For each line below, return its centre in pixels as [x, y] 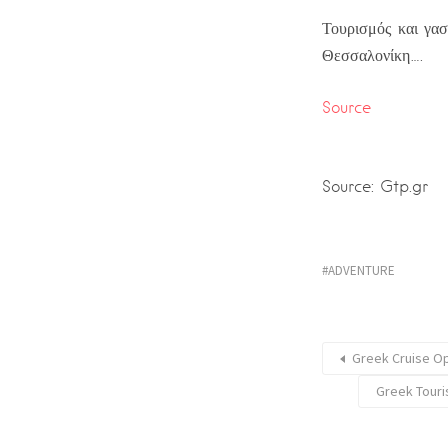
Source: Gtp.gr [375, 186]
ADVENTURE [361, 270]
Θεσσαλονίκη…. [372, 55]
